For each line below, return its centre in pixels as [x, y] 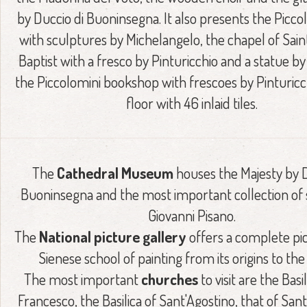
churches [170, 279]
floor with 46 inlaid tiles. [192, 103]
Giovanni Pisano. [192, 215]
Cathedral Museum [115, 173]
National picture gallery [113, 236]
